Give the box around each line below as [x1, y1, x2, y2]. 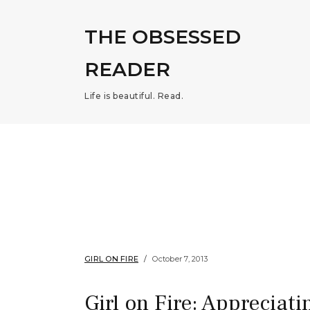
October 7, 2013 [152, 254, 208, 264]
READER [84, 57, 170, 81]
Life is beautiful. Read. [84, 91, 183, 101]
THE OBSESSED [84, 25, 241, 48]
